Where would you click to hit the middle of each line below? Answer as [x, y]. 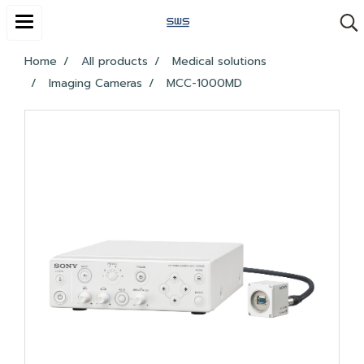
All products [115, 61]
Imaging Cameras [95, 83]
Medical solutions [219, 61]
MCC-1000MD [204, 83]
